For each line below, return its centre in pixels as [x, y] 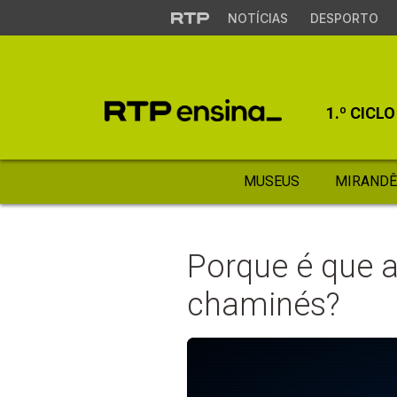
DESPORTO [344, 18]
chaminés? [264, 305]
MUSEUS [271, 181]
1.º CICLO [361, 113]
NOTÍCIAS [257, 18]
